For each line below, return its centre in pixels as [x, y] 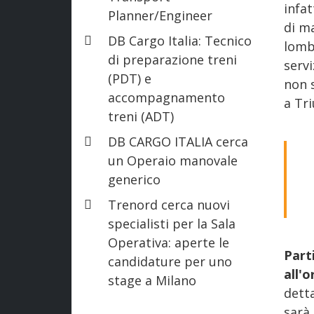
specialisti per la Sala [172, 223]
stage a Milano [152, 280]
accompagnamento [166, 97]
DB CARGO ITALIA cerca [178, 141]
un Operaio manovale [173, 160]
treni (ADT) [141, 116]
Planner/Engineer [160, 15]
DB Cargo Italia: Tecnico [180, 40]
